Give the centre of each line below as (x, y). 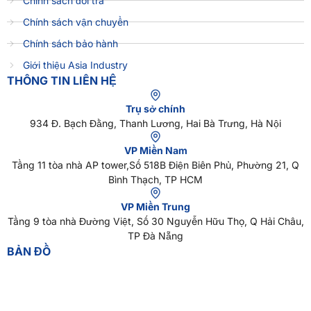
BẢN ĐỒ (29, 252)
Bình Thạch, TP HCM (155, 180)
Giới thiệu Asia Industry (75, 65)
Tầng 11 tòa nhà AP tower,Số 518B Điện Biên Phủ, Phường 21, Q (155, 165)
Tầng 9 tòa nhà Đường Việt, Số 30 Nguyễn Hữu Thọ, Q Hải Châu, (155, 221)
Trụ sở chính (155, 109)
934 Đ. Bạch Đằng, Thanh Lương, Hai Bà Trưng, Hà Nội (155, 124)
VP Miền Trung (155, 207)
